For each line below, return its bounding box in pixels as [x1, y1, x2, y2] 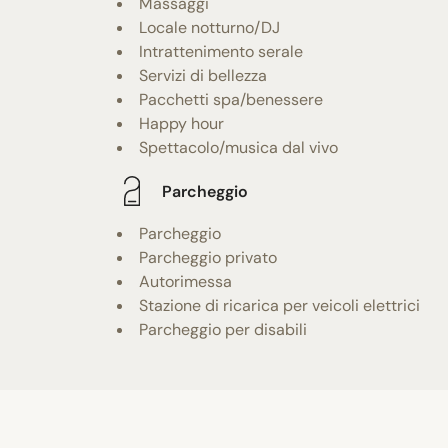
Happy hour [139, 113, 224, 135]
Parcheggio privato [139, 247, 277, 269]
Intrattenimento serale [139, 41, 303, 63]
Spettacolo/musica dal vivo [139, 137, 338, 159]
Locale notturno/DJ [139, 17, 280, 39]
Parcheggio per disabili [139, 319, 307, 341]
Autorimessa [139, 271, 232, 293]
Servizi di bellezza [139, 65, 267, 87]
